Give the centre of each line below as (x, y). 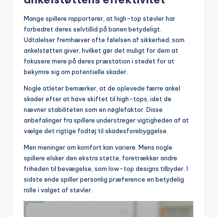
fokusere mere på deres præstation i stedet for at (99, 61)
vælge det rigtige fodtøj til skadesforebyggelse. (96, 131)
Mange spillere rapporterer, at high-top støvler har (100, 19)
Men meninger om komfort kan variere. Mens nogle (98, 147)
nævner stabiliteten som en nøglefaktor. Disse (93, 110)
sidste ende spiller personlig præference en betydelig (104, 179)
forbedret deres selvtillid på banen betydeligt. (93, 29)
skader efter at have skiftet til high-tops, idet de (98, 99)
